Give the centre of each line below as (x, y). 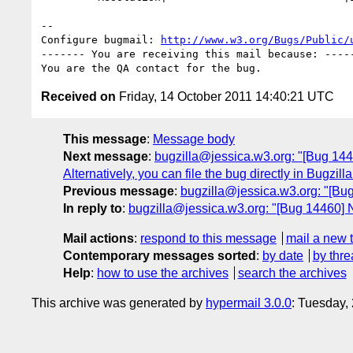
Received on (78, 96)
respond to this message (208, 238)
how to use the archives (163, 273)
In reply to (93, 208)
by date (283, 255)
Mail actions (98, 238)
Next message (106, 156)
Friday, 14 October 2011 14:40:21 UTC (225, 96)
